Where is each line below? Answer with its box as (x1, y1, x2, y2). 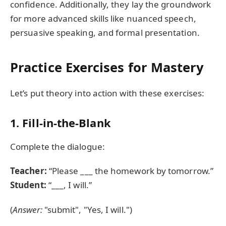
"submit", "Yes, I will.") (42, 203, 132, 215)
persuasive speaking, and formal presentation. (10, 27, 200, 39)
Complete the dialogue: (10, 140, 105, 152)
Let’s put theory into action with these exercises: (10, 87, 205, 99)
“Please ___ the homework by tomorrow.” (46, 165, 214, 177)
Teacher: (10, 165, 47, 177)
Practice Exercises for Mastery (10, 58, 204, 76)
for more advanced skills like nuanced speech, (10, 13, 196, 25)
